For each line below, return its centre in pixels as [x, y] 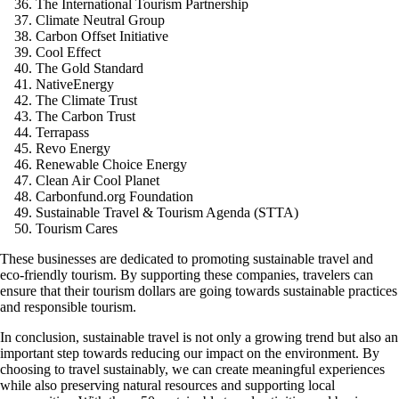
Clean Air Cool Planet [98, 180]
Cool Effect [68, 52]
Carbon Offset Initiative [102, 36]
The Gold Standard [90, 68]
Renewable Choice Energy [111, 164]
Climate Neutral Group [100, 20]
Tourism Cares [77, 228]
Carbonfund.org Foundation [114, 196]
